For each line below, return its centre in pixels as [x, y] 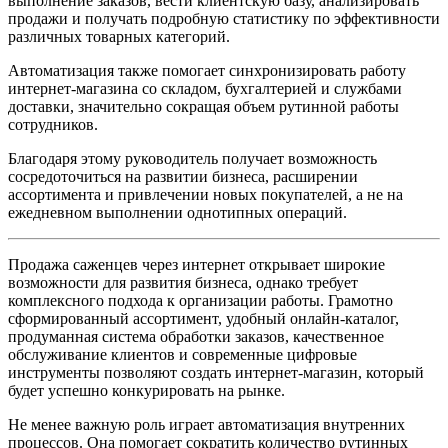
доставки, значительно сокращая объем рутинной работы [203, 107]
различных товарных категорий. [119, 37]
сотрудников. [53, 125]
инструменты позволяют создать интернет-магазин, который [216, 373]
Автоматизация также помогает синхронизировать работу [207, 71]
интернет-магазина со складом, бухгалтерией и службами [205, 89]
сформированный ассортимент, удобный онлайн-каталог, [203, 319]
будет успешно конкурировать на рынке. [146, 391]
